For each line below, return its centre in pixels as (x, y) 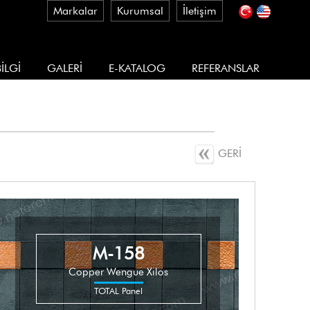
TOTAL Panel (119, 291)
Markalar (76, 11)
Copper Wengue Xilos (119, 272)
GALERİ (65, 68)
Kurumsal (140, 11)
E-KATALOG (137, 68)
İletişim (200, 11)
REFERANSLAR (226, 68)
